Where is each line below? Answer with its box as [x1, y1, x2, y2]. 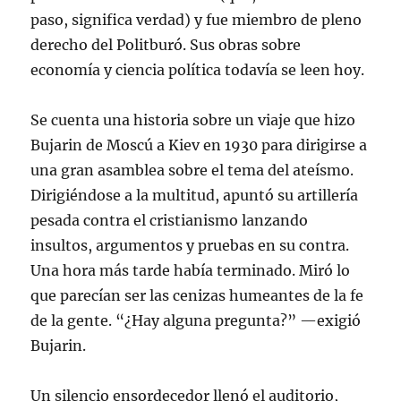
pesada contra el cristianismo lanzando [30, 210, 309, 229]
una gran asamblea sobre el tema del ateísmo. [30, 160, 354, 179]
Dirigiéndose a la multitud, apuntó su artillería [30, 185, 359, 204]
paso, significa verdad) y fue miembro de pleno [30, 10, 363, 29]
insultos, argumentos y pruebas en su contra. [30, 235, 350, 254]
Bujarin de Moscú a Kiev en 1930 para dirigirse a [30, 135, 368, 154]
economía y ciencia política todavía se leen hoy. [30, 60, 365, 79]
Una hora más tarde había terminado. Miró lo [30, 260, 351, 279]
